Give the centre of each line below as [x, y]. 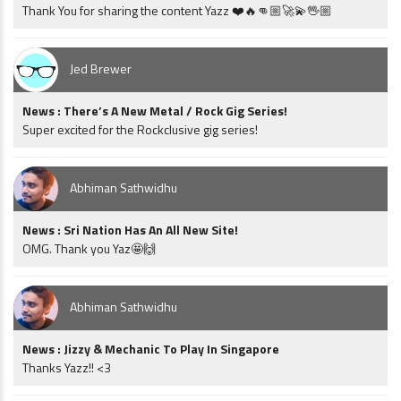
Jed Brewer [101, 68]
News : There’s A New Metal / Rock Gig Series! [155, 111]
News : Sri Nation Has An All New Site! [130, 230]
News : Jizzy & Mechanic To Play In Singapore [151, 349]
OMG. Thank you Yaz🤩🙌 [89, 248]
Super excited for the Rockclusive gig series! [140, 129]
